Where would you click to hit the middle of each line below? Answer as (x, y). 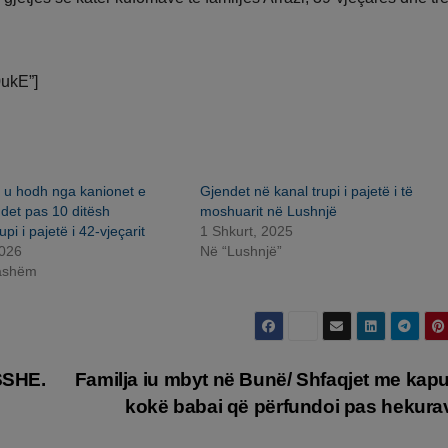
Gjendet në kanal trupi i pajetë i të (306, 191)
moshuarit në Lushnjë (268, 211)
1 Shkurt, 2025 (246, 231)
